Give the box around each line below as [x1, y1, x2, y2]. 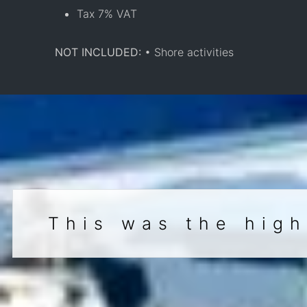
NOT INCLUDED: [55, 45, 145, 59]
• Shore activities [145, 45, 234, 59]
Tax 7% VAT [77, 6, 137, 21]
